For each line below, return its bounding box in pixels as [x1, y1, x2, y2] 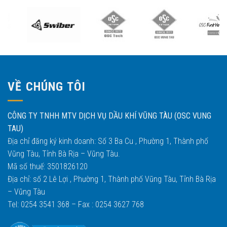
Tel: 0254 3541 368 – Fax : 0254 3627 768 [8, 199, 144, 209]
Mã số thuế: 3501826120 [8, 161, 88, 171]
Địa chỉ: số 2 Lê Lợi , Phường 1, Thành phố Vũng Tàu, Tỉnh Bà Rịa [8, 174, 216, 184]
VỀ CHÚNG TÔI [8, 80, 86, 94]
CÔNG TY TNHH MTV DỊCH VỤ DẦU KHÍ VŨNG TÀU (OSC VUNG [8, 110, 211, 121]
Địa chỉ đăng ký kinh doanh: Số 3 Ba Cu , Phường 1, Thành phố [8, 136, 208, 146]
